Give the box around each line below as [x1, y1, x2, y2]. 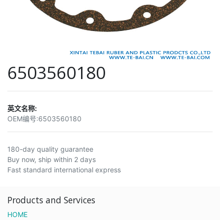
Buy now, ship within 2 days [7, 155, 96, 164]
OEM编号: [7, 114, 38, 123]
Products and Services [7, 194, 95, 206]
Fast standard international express [7, 165, 121, 174]
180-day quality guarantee [7, 144, 93, 153]
